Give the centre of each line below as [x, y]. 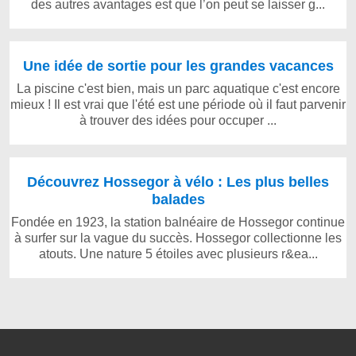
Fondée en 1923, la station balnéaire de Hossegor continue [178, 222]
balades [178, 199]
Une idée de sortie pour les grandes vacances [178, 66]
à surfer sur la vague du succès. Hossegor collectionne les [178, 238]
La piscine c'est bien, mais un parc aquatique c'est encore [178, 89]
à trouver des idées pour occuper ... [178, 120]
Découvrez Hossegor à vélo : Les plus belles [178, 182]
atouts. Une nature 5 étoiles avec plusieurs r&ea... [178, 254]
